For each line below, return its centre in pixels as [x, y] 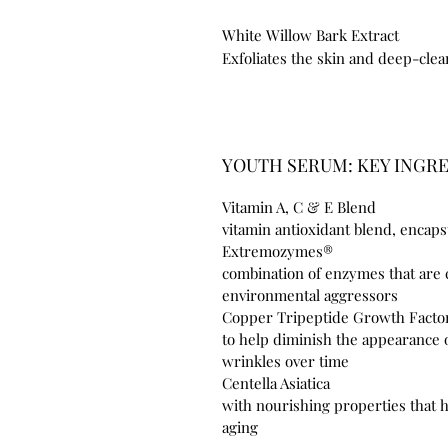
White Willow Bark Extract [310, 35]
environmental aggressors [310, 295]
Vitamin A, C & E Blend [301, 207]
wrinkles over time [285, 361]
